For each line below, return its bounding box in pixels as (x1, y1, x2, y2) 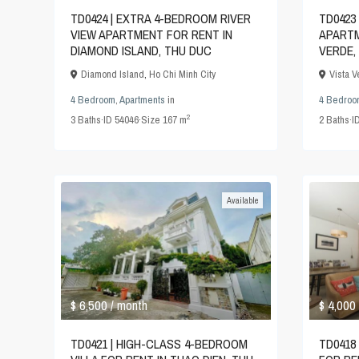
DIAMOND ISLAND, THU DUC (71, 41, 212, 59)
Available (227, 194, 258, 206)
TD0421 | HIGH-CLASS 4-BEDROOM (71, 335, 248, 353)
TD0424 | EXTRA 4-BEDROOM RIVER (71, 9, 251, 27)
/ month (111, 296, 147, 315)
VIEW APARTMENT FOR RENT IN (71, 25, 232, 43)
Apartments (119, 92, 165, 107)
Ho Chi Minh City (149, 67, 216, 81)
